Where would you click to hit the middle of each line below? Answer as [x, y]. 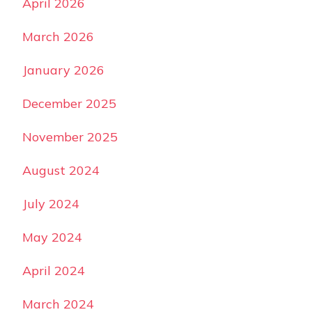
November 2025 [70, 137]
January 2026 [63, 70]
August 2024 [61, 171]
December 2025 [69, 104]
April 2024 [54, 271]
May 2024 [52, 237]
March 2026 [58, 37]
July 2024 [51, 204]
